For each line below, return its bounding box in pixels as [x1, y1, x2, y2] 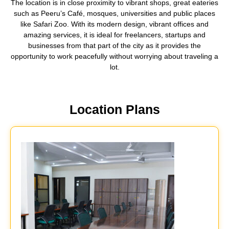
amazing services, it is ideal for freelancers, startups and [24, 30, 205, 39]
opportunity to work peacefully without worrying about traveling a [11, 52, 218, 60]
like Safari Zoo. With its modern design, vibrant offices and [20, 19, 209, 28]
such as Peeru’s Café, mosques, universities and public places [14, 9, 215, 17]
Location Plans [69, 102, 160, 117]
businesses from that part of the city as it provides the [28, 41, 201, 50]
